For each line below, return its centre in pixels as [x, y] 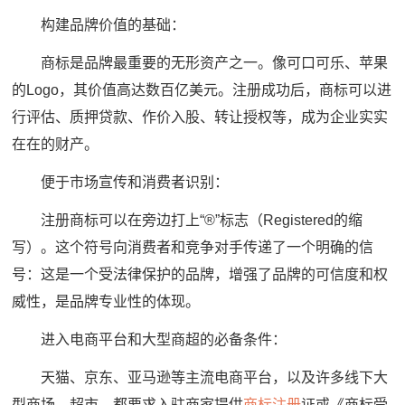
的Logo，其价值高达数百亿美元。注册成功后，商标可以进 [202, 89]
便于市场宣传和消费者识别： [121, 182]
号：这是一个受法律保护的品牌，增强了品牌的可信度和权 [200, 274]
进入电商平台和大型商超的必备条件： [150, 339]
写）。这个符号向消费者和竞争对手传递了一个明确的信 [193, 247]
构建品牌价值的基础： [99, 24]
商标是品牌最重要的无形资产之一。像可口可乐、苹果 [200, 62]
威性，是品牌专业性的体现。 [106, 301]
